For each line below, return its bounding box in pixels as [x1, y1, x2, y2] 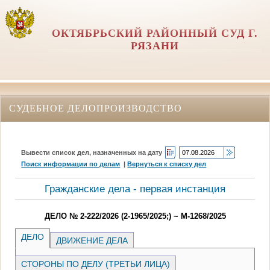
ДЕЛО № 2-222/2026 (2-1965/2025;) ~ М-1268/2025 [44, 211, 226, 221]
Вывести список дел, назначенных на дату [21, 148, 163, 156]
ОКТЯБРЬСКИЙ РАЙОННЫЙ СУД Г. [51, 27, 258, 39]
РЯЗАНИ [130, 40, 179, 52]
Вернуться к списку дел [127, 160, 207, 168]
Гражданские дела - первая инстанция [45, 183, 225, 195]
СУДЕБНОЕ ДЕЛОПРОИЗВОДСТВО [9, 102, 182, 113]
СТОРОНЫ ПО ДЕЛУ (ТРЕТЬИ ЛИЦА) [19, 259, 173, 269]
